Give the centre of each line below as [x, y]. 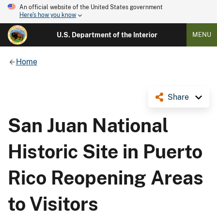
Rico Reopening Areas [106, 178]
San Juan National [88, 125]
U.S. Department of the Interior [107, 35]
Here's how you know [48, 15]
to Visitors [53, 204]
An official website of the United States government [91, 7]
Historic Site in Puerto [105, 151]
